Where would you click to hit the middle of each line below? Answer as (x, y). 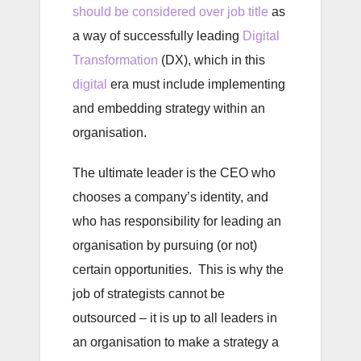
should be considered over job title (170, 12)
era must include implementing (196, 85)
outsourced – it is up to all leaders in (175, 318)
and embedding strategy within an (169, 109)
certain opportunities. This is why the (178, 270)
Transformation (115, 60)
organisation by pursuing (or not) (165, 246)
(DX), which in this (212, 60)
